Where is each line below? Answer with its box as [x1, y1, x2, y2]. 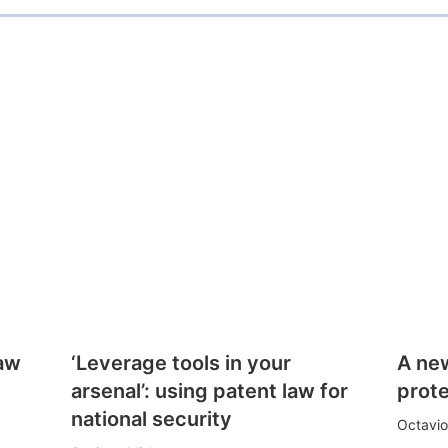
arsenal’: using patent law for [70, 378, 348, 403]
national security [70, 406, 232, 431]
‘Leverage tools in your [70, 350, 291, 375]
